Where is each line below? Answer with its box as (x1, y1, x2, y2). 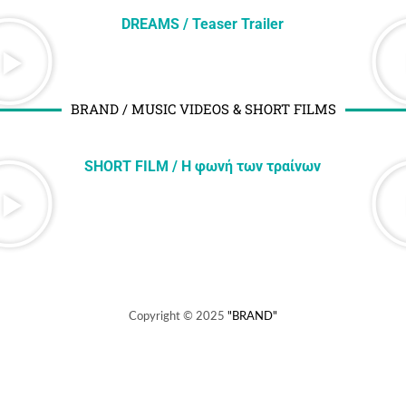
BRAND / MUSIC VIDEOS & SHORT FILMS (70, 100, 336, 119)
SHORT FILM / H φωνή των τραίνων (84, 158, 322, 176)
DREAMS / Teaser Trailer (121, 15, 285, 34)
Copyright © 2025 (129, 311, 227, 324)
